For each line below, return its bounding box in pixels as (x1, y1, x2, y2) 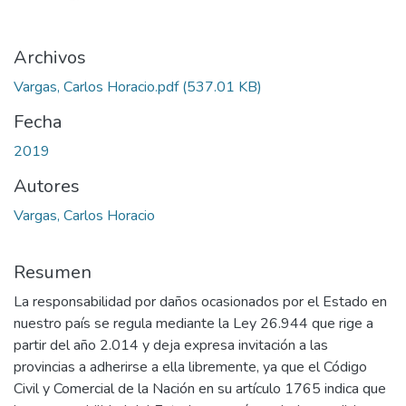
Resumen (14, 260, 92, 285)
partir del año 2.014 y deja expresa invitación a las (14, 335, 328, 356)
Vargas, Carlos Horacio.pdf (14, 77, 179, 98)
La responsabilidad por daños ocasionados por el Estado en (14, 292, 387, 313)
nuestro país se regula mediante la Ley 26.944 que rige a (14, 314, 373, 334)
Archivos (14, 45, 86, 71)
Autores (14, 174, 80, 199)
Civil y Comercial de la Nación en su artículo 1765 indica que (14, 379, 386, 400)
